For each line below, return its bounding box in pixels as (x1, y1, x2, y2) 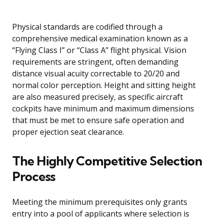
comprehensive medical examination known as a (12, 33, 188, 44)
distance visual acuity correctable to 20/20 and (12, 68, 180, 79)
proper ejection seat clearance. (12, 127, 124, 138)
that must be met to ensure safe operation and (12, 115, 184, 126)
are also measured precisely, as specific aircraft (12, 91, 183, 103)
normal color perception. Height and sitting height (12, 80, 196, 91)
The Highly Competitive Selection (12, 153, 202, 169)
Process (12, 168, 55, 185)
